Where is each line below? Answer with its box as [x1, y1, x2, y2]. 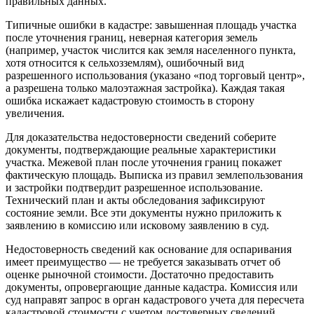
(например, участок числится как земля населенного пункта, [6, 44, 296, 57]
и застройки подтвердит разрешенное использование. [6, 182, 263, 194]
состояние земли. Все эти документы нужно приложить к [6, 207, 282, 219]
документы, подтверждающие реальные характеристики [6, 144, 276, 156]
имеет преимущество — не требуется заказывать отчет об [6, 256, 280, 268]
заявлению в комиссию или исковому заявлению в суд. [6, 219, 269, 232]
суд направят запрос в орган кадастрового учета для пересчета [6, 294, 304, 306]
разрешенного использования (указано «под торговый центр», [6, 69, 305, 82]
